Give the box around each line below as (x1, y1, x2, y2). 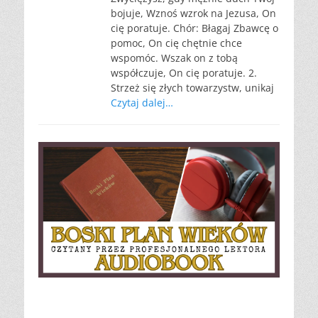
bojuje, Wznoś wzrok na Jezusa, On (111, 6, 276, 20)
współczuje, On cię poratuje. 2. (111, 66, 257, 79)
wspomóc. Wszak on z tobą (111, 51, 238, 65)
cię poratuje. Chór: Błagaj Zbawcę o (111, 21, 278, 35)
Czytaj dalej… (111, 96, 173, 109)
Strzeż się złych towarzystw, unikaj (111, 81, 274, 94)
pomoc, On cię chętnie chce (111, 36, 242, 50)
